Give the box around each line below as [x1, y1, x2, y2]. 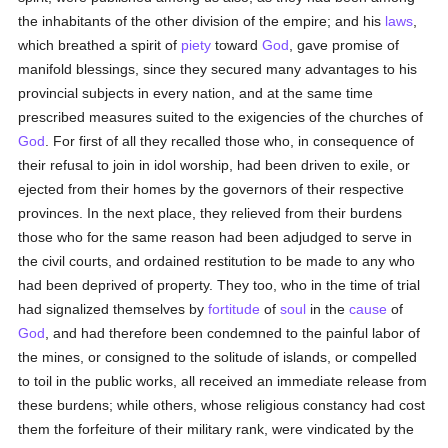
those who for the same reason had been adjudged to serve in [18, 229, 413, 245]
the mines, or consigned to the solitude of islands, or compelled [18, 349, 418, 365]
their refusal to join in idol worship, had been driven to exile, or [18, 157, 411, 173]
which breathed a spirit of [18, 37, 182, 53]
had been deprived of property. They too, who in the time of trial [18, 277, 421, 293]
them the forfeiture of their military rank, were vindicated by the [18, 421, 415, 437]
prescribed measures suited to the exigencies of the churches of [18, 109, 424, 125]
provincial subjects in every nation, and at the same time [18, 85, 374, 101]
